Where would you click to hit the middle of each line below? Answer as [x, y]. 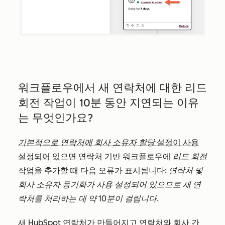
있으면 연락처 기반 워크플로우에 [111, 157]
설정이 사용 [177, 143]
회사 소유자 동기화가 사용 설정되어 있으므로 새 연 [109, 185]
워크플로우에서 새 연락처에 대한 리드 [113, 88]
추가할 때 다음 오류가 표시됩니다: [105, 171]
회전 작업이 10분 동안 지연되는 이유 [108, 103]
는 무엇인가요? [55, 118]
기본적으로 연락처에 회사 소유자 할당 [86, 143]
